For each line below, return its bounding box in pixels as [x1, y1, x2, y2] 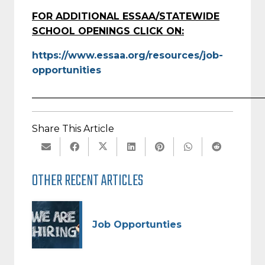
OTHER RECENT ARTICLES [32, 169, 143, 194]
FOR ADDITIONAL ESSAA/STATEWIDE [32, 10, 219, 22]
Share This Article [32, 122, 114, 134]
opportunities [32, 64, 101, 76]
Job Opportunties [92, 219, 182, 231]
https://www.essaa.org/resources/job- [32, 49, 223, 61]
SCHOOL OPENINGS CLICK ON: [32, 25, 184, 37]
